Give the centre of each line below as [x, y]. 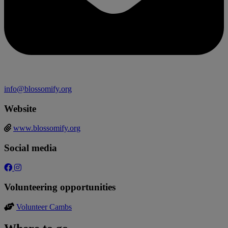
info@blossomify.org [38, 89]
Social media [31, 148]
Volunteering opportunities [60, 187]
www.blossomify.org [47, 128]
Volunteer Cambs [44, 207]
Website [20, 108]
